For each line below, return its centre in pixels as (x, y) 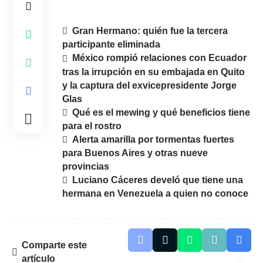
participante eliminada (111, 45)
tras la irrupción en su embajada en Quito (154, 72)
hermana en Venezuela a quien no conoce (155, 194)
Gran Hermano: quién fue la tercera (150, 31)
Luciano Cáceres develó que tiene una (158, 180)
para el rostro (92, 126)
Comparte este (54, 245)
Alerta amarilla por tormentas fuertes (154, 139)
